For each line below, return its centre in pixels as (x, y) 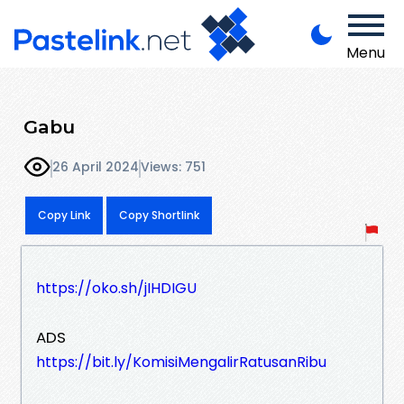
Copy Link (64, 215)
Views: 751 (173, 167)
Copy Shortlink (159, 215)
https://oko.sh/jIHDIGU (116, 288)
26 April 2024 (96, 167)
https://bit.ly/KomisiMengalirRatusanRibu (181, 362)
